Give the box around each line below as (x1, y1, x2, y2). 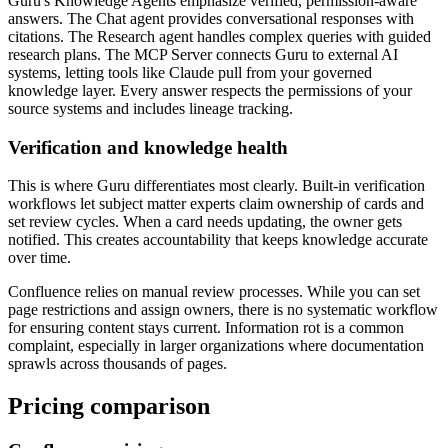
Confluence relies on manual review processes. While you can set (8, 283, 420, 301)
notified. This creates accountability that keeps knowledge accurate (8, 231, 428, 249)
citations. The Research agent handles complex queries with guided (8, 27, 431, 45)
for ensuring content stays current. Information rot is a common (8, 319, 404, 337)
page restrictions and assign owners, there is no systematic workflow (8, 301, 438, 319)
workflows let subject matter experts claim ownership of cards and (8, 195, 424, 213)
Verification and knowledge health (8, 136, 288, 158)
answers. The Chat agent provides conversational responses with (8, 9, 414, 27)
